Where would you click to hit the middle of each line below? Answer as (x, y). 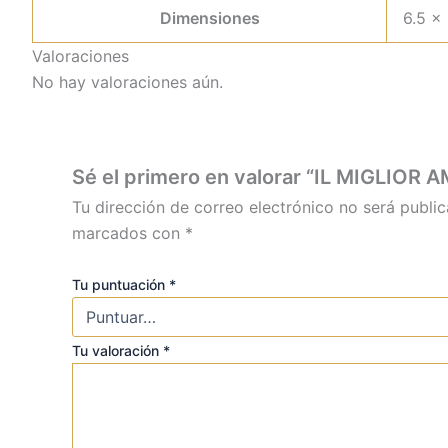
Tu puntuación (120, 285)
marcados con (128, 232)
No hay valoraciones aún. (127, 82)
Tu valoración (117, 351)
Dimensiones (209, 18)
